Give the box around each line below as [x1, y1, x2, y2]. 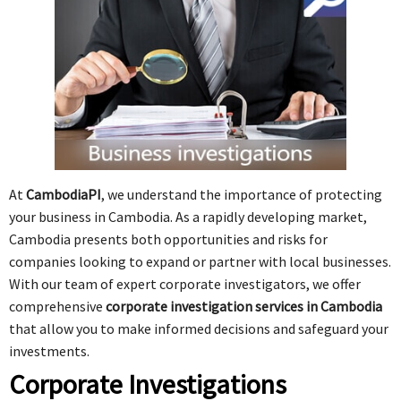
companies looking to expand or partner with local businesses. [9, 252, 391, 270]
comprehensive [9, 296, 106, 315]
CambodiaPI [26, 184, 101, 203]
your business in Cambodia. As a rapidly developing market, [9, 207, 367, 226]
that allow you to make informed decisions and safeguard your [9, 319, 388, 337]
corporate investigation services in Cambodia [106, 296, 382, 315]
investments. [9, 341, 90, 360]
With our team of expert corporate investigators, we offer [9, 274, 361, 293]
